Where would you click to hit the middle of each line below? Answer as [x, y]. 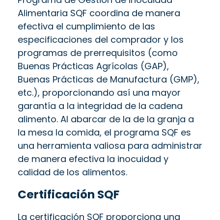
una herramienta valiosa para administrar [110, 145]
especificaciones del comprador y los [101, 39]
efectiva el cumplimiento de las [86, 26]
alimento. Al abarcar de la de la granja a [106, 119]
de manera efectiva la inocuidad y [93, 159]
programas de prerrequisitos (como [98, 53]
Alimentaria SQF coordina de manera [99, 13]
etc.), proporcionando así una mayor [99, 92]
